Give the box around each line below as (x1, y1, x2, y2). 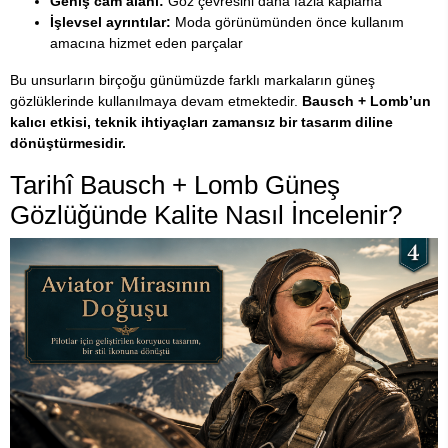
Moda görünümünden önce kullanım (171, 13, 404, 30)
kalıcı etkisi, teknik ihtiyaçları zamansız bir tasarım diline (10, 113, 393, 130)
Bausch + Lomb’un (302, 92, 431, 109)
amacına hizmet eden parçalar (50, 34, 243, 51)
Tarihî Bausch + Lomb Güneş (10, 170, 340, 199)
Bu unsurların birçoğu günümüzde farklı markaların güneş (10, 71, 375, 88)
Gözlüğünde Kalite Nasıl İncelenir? (10, 200, 402, 229)
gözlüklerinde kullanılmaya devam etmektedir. (10, 92, 302, 109)
